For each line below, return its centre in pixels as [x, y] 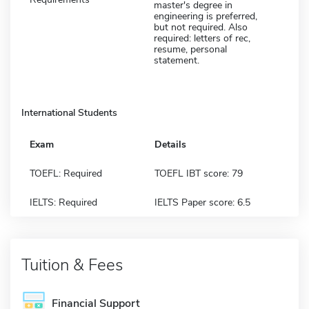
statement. [177, 60]
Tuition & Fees [72, 265]
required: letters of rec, [202, 38]
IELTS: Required [63, 202]
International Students [69, 112]
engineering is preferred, [206, 16]
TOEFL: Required [66, 173]
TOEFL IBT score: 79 [199, 173]
